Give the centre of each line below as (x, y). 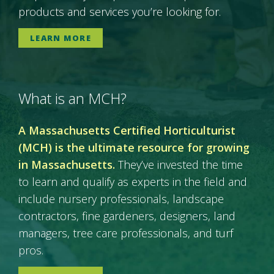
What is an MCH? (72, 98)
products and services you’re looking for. (120, 11)
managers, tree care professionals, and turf (126, 233)
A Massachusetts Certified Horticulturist (127, 130)
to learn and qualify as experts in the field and (133, 181)
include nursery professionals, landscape (121, 198)
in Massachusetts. (68, 164)
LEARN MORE (61, 38)
